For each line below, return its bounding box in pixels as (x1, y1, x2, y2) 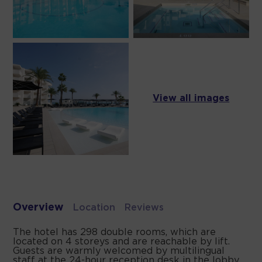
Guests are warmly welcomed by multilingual (13, 247, 225, 256)
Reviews (125, 204, 164, 213)
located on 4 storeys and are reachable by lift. (13, 237, 230, 247)
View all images (153, 94, 230, 104)
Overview (13, 203, 64, 213)
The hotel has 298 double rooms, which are (13, 228, 216, 237)
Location (73, 204, 116, 213)
